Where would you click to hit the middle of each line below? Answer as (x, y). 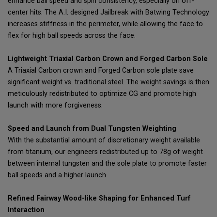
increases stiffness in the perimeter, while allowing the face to (105, 24)
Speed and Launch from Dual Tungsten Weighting (92, 129)
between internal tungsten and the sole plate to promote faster (107, 164)
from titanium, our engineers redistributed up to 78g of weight (105, 152)
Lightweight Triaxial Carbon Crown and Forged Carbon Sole (108, 59)
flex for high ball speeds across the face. (72, 36)
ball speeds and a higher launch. (58, 175)
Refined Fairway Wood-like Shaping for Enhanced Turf (99, 199)
